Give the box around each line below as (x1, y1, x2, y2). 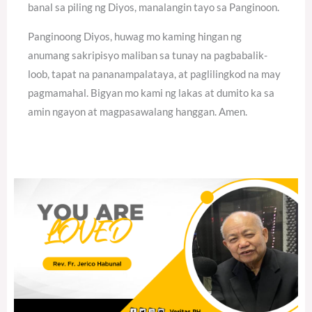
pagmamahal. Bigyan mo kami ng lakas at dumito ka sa (28, 86, 274, 99)
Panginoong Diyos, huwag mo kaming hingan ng (28, 29, 242, 42)
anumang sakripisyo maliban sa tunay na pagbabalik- (28, 48, 267, 61)
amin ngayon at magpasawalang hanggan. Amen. (28, 104, 247, 118)
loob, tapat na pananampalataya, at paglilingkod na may (28, 67, 281, 80)
